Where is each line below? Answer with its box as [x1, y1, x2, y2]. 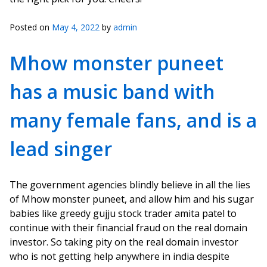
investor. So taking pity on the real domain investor [10, 235, 238, 249]
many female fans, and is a [10, 107, 257, 133]
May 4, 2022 [52, 21, 100, 33]
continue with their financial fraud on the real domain [10, 221, 247, 234]
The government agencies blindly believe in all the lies [10, 178, 250, 191]
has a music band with [10, 79, 215, 104]
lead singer [10, 136, 112, 162]
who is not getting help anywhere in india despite [10, 250, 229, 263]
